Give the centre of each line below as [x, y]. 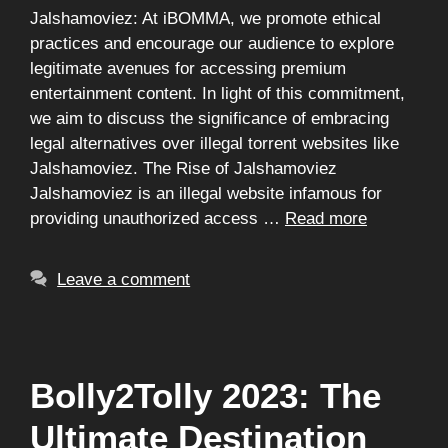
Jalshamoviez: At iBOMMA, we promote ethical [205, 18]
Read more [326, 218]
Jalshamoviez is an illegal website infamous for [206, 193]
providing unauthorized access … [157, 218]
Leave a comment [124, 279]
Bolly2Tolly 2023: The [205, 395]
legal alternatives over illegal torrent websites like [214, 143]
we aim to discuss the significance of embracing [209, 118]
